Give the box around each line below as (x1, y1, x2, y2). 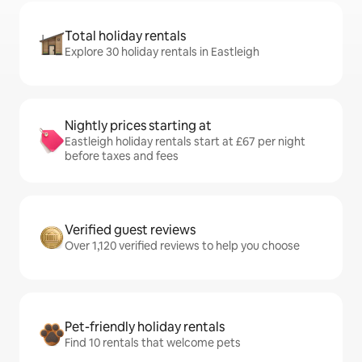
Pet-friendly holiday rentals (65, 318, 225, 335)
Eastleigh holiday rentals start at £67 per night (65, 134, 305, 149)
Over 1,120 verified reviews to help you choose (65, 238, 300, 253)
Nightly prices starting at (65, 117, 212, 134)
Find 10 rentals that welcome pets (65, 335, 241, 350)
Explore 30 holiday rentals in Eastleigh (65, 44, 259, 59)
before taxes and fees (65, 149, 179, 163)
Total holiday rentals (65, 27, 186, 44)
